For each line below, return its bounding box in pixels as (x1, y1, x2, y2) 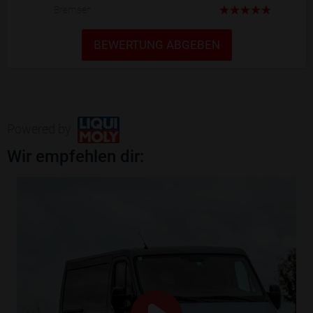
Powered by (7, 121, 74, 136)
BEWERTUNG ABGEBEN (93, 37, 220, 52)
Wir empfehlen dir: (7, 147, 144, 167)
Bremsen (54, 3, 92, 15)
